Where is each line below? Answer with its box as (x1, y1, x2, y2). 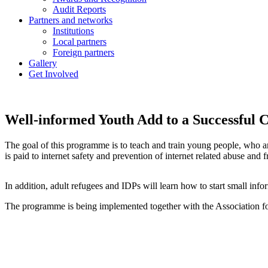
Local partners (53, 36, 106, 47)
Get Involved (29, 69, 78, 79)
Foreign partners (53, 47, 114, 57)
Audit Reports (53, 4, 106, 14)
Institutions (53, 26, 94, 36)
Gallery (29, 58, 57, 68)
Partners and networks (29, 15, 112, 25)
